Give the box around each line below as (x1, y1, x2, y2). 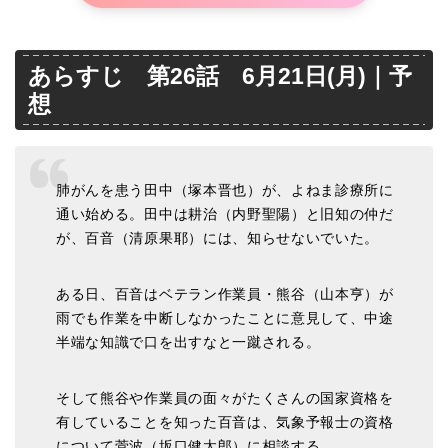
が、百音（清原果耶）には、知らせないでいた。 (56, 230, 380, 246)
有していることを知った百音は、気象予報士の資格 (56, 414, 394, 430)
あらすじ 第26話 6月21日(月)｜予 (28, 63, 412, 90)
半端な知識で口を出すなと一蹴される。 (56, 334, 321, 350)
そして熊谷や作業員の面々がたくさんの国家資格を (56, 390, 394, 406)
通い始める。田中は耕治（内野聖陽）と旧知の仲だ (56, 206, 394, 222)
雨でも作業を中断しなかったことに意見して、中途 (56, 310, 394, 326)
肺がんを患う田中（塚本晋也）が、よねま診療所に (56, 182, 394, 198)
